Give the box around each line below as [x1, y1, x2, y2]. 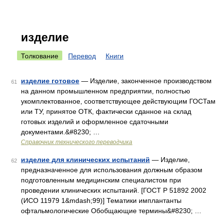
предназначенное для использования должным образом [21, 166, 202, 174]
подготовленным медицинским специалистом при [21, 176, 181, 184]
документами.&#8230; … [21, 128, 100, 136]
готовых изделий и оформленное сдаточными [21, 118, 168, 126]
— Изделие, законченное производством [79, 77, 212, 85]
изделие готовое [21, 77, 79, 85]
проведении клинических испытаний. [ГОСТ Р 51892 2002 [21, 186, 206, 194]
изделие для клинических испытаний [21, 156, 150, 163]
